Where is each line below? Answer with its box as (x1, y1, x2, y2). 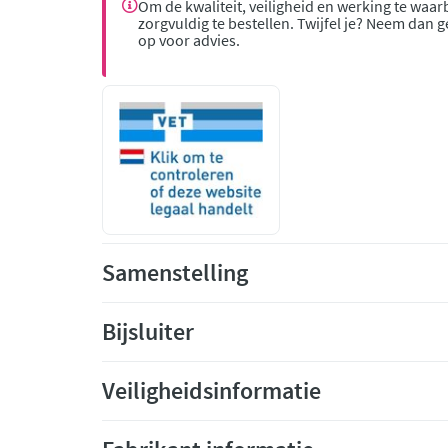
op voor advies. (138, 30, 240, 50)
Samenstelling (102, 257, 248, 288)
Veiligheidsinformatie (102, 375, 321, 406)
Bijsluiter (102, 316, 194, 347)
